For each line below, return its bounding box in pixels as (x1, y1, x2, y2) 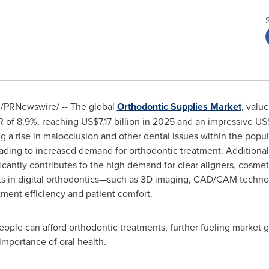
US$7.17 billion (80, 115, 140, 128)
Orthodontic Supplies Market (116, 100, 241, 113)
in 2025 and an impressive (139, 115, 255, 128)
